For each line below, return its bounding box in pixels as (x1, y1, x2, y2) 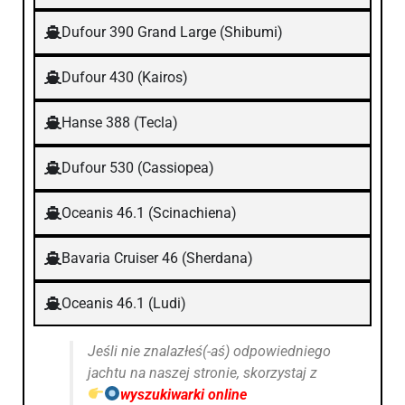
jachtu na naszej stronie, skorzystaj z (88, 363, 321, 381)
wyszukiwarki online (120, 385, 248, 403)
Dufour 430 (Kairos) (61, 68, 188, 86)
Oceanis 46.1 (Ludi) (61, 294, 186, 312)
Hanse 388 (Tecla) (61, 113, 178, 131)
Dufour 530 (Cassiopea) (61, 158, 214, 176)
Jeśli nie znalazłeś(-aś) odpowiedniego (88, 342, 331, 360)
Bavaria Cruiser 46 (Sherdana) (61, 249, 253, 267)
